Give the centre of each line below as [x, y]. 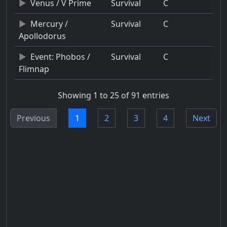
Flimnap [34, 69]
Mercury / [49, 24]
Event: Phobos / [60, 56]
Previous [33, 118]
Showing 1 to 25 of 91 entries [113, 96]
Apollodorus [42, 36]
